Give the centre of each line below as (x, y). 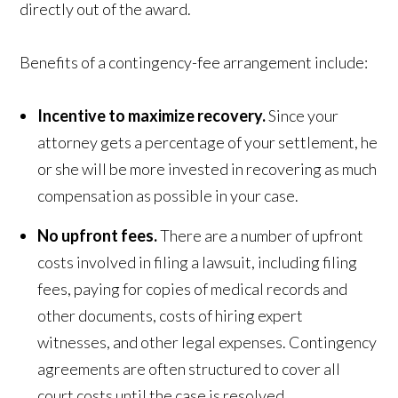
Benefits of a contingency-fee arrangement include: (194, 62)
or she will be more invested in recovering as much (207, 168)
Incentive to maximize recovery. (152, 115)
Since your (302, 115)
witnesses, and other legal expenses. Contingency (207, 342)
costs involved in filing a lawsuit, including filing (198, 262)
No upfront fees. (98, 235)
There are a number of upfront (261, 235)
